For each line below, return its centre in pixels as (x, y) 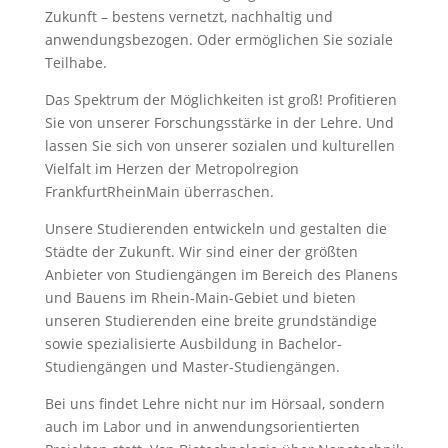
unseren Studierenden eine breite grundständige (210, 320)
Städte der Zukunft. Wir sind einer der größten (201, 251)
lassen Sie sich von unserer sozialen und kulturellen (219, 145)
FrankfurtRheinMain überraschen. (159, 191)
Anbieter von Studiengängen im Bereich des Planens (221, 274)
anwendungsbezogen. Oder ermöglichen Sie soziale (218, 39)
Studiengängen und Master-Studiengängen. (192, 366)
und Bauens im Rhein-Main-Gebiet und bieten (200, 297)
